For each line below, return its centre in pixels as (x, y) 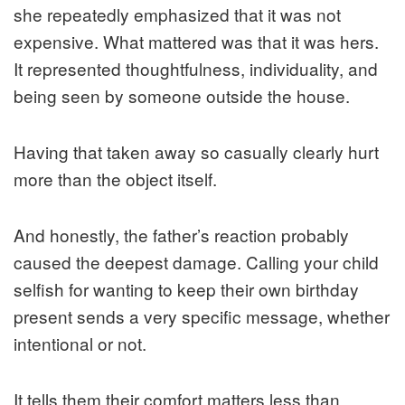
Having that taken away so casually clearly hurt (196, 151)
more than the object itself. (115, 178)
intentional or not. (80, 343)
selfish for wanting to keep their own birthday (186, 288)
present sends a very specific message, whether (202, 316)
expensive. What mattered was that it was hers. (196, 41)
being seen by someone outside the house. (182, 95)
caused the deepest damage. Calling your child (196, 261)
